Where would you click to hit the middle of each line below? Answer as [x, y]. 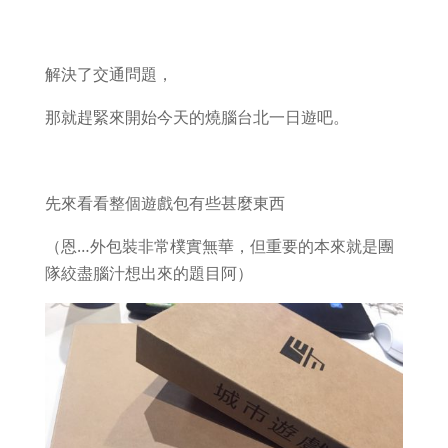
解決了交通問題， [108, 74]
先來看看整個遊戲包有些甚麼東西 [164, 203]
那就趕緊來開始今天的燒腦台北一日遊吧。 [196, 117]
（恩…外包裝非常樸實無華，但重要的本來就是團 [219, 246]
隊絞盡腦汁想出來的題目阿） [148, 273]
